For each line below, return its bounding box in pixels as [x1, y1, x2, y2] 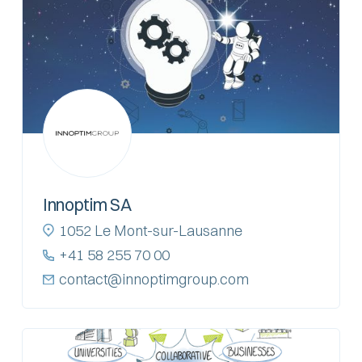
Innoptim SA [42, 193, 132, 215]
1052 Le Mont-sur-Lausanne [58, 221, 242, 240]
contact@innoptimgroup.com [58, 269, 249, 288]
